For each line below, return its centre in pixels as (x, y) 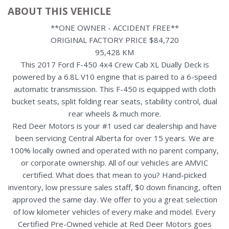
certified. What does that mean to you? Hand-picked (114, 175)
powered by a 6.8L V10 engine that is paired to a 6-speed (114, 76)
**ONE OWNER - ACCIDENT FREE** (114, 27)
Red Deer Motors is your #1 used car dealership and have (114, 125)
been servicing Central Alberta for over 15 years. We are (114, 138)
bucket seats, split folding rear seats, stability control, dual (114, 101)
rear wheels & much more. (114, 113)
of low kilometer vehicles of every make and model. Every (114, 211)
